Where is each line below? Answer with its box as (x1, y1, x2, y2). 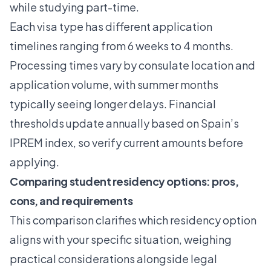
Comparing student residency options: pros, (10, 174, 239, 189)
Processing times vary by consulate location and (10, 58, 255, 73)
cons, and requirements (10, 194, 133, 208)
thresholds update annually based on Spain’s (10, 116, 239, 131)
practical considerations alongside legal (10, 252, 217, 266)
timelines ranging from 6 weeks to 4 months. (10, 39, 233, 53)
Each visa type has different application (10, 19, 212, 34)
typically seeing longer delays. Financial (10, 97, 216, 111)
